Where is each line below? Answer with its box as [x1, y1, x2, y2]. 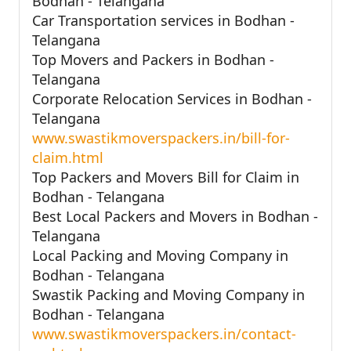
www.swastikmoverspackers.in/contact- [32, 324, 296, 343]
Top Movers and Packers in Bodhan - [32, 49, 274, 69]
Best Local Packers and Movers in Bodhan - [32, 206, 318, 226]
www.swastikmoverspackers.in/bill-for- [32, 128, 290, 147]
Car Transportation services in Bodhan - [32, 10, 295, 30]
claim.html [32, 147, 103, 167]
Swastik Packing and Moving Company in [32, 284, 305, 304]
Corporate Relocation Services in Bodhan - [32, 89, 312, 108]
